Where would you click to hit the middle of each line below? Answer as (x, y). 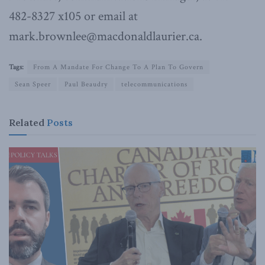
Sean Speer (33, 84)
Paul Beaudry (86, 84)
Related (27, 122)
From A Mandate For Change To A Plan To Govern (118, 67)
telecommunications (154, 84)
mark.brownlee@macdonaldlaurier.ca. (106, 36)
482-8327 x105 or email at (73, 16)
